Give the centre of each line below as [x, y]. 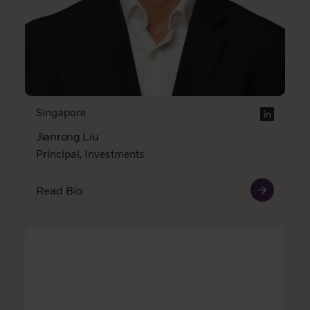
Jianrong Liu [67, 138]
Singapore [61, 113]
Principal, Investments [90, 155]
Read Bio [59, 191]
